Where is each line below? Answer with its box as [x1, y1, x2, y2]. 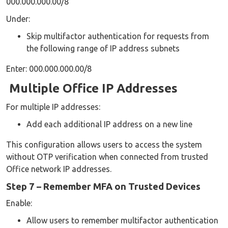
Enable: [6, 198, 32, 208]
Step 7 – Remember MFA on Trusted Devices [6, 181, 201, 192]
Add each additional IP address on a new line [26, 120, 192, 129]
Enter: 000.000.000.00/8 [6, 64, 92, 74]
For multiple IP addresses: [6, 102, 100, 112]
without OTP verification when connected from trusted [6, 152, 208, 162]
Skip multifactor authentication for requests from [26, 32, 209, 41]
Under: [6, 14, 30, 24]
